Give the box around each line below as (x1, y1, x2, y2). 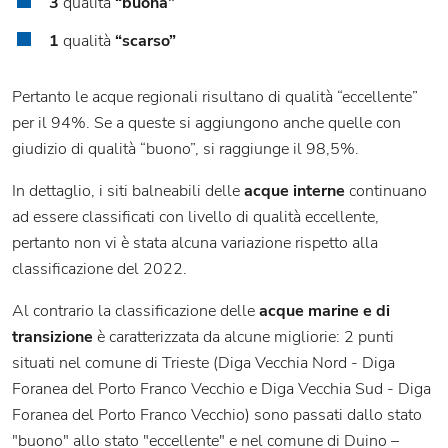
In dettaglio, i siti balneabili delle (12, 180, 244, 203)
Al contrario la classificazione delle (12, 300, 259, 323)
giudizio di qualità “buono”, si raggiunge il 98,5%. (12, 138, 359, 161)
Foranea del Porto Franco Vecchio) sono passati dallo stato (12, 404, 422, 427)
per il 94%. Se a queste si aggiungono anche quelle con (12, 112, 401, 135)
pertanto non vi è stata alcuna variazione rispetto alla (12, 232, 378, 255)
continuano (345, 180, 427, 203)
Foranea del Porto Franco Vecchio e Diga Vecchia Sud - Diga (12, 378, 431, 401)
